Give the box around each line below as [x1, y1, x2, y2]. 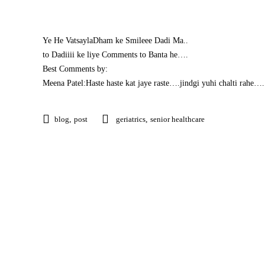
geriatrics [116, 115, 146, 124]
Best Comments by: [43, 64, 108, 73]
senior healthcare [150, 115, 205, 124]
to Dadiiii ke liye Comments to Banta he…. [43, 50, 188, 59]
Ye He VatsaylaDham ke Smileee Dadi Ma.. [43, 36, 188, 45]
